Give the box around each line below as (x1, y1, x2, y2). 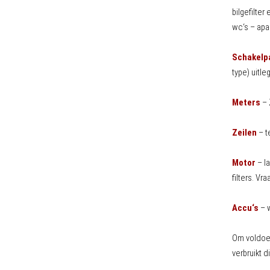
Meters (231, 96, 260, 108)
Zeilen (231, 127, 257, 138)
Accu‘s (231, 202, 259, 213)
